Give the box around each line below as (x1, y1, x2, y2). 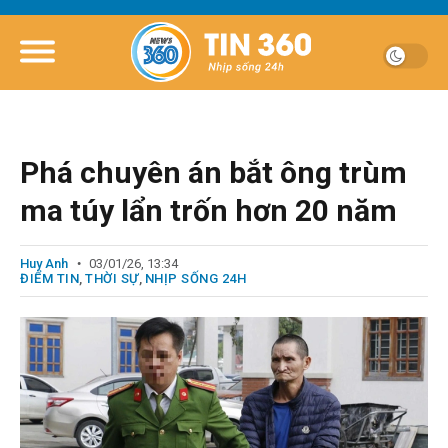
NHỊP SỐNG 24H (144, 271, 246, 286)
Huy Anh (20, 256, 68, 271)
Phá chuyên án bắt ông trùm (20, 155, 407, 190)
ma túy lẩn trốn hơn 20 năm (20, 193, 397, 228)
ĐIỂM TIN (20, 271, 79, 286)
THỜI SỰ (85, 271, 139, 286)
